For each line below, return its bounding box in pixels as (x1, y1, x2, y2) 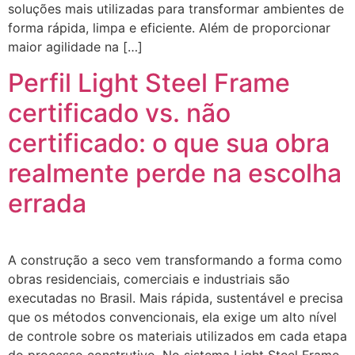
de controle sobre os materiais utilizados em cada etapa (8, 327, 347, 344)
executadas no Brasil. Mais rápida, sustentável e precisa (8, 289, 343, 306)
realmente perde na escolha (8, 157, 342, 189)
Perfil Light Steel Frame (8, 67, 290, 98)
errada (8, 187, 86, 219)
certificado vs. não (8, 97, 231, 128)
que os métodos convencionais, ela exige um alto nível (8, 308, 337, 325)
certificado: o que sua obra (8, 127, 330, 158)
